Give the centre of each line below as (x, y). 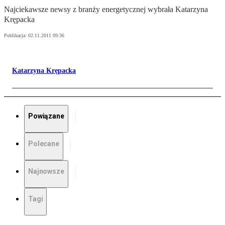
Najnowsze (46, 172)
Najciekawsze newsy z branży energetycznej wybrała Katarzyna (106, 10)
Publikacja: (16, 36)
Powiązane (46, 116)
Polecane (44, 144)
